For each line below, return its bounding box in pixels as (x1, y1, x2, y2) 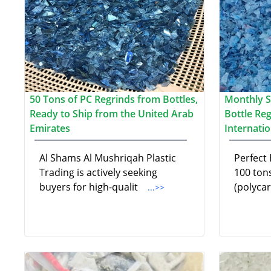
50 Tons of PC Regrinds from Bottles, (30, 93, 198, 106)
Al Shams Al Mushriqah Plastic (39, 151, 176, 165)
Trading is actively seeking (39, 166, 157, 180)
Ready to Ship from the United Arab (30, 107, 194, 121)
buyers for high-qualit (39, 180, 140, 194)
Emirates (30, 122, 70, 135)
